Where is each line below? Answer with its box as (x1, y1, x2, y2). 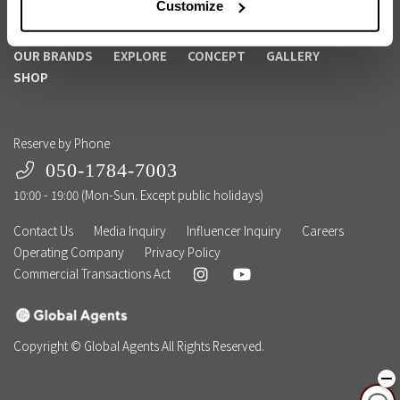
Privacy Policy (145, 243, 221, 262)
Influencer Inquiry (187, 221, 281, 240)
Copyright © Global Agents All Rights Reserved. (13, 337, 264, 355)
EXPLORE (113, 46, 167, 65)
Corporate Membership (162, 11, 281, 27)
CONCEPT (187, 46, 246, 65)
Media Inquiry (94, 221, 166, 240)
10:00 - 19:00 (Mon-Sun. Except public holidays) (13, 186, 263, 204)
